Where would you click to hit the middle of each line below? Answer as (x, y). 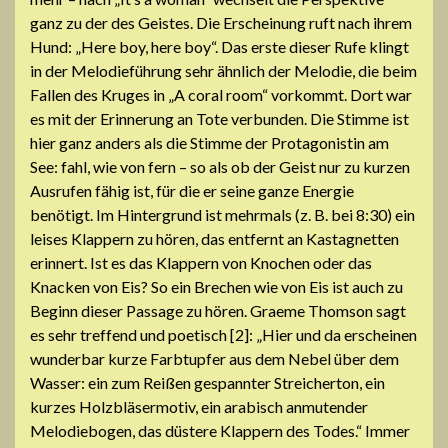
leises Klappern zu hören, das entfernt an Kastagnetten (214, 238)
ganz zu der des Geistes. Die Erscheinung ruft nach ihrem (221, 22)
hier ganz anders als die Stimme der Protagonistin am (209, 142)
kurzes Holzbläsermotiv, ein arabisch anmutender (199, 406)
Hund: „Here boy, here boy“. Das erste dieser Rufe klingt (219, 46)
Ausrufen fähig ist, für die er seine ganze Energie (192, 190)
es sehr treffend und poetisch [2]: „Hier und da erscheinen (223, 334)
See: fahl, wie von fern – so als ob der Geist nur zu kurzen (220, 166)
